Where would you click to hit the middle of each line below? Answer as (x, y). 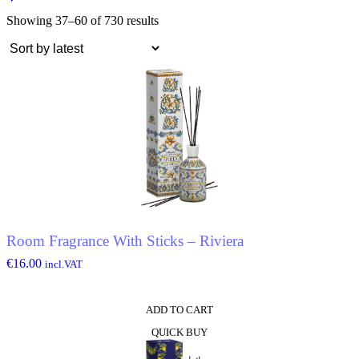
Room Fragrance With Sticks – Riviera (125, 241)
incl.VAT (64, 264)
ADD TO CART (179, 309)
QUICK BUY (179, 332)
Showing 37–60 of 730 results (83, 20)
